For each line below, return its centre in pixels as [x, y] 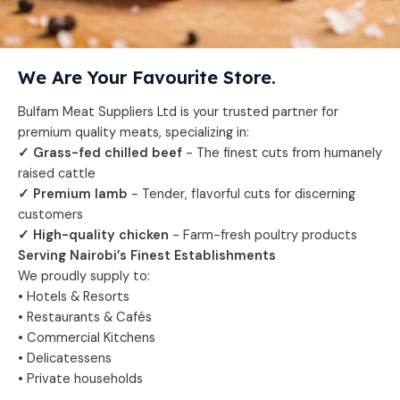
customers [50, 215]
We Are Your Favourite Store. [147, 78]
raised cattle [57, 174]
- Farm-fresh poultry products [263, 236]
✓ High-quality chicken [93, 236]
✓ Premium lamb [73, 195]
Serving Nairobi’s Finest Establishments [147, 256]
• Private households [80, 379]
